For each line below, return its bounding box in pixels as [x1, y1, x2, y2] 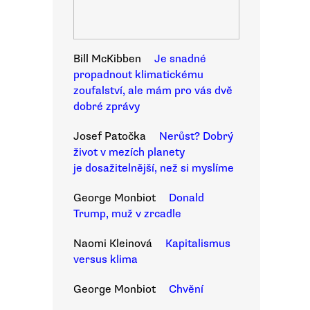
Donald [169, 191, 204, 205]
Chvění [169, 282, 203, 296]
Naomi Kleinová [73, 237, 152, 250]
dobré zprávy [73, 100, 140, 113]
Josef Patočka [73, 129, 146, 143]
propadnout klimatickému [73, 68, 203, 82]
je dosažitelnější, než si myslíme [73, 161, 234, 175]
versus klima [73, 253, 138, 266]
